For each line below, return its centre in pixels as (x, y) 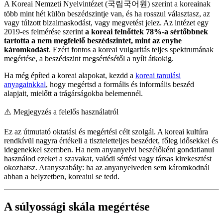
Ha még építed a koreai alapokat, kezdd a (70, 76)
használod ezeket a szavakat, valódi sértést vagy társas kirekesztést (108, 159)
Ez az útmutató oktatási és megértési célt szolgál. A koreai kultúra (106, 132)
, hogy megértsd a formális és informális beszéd (120, 85)
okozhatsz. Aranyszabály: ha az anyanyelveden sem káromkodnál (107, 168)
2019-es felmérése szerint (45, 32)
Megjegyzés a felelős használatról (66, 112)
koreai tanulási (158, 76)
